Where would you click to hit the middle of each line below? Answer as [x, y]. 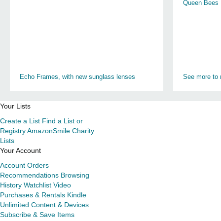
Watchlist [37, 185]
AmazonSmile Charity [61, 131]
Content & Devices [60, 205]
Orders [38, 165]
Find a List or [62, 121]
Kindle [77, 195]
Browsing [75, 175]
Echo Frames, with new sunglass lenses [77, 77]
